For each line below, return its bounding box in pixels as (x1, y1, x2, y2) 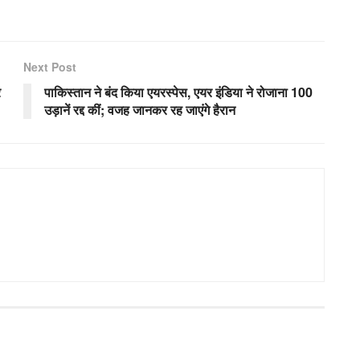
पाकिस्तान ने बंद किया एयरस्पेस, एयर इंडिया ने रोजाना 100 (44, 82, 313, 101)
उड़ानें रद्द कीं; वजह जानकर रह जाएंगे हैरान (44, 100, 235, 119)
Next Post (23, 58, 76, 75)
